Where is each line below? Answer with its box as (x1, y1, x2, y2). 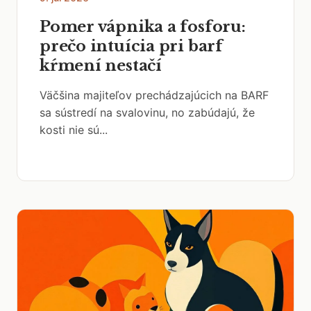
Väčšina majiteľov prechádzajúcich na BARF (40, 88, 269, 102)
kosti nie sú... (40, 123, 108, 137)
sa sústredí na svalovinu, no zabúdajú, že (40, 106, 255, 119)
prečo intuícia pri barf (40, 37, 223, 56)
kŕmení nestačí (40, 56, 162, 75)
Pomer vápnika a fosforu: (40, 17, 246, 36)
